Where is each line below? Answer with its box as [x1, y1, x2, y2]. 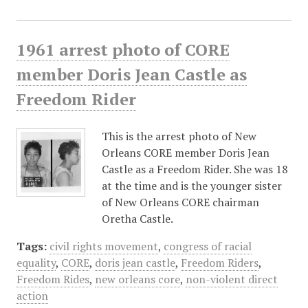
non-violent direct [185, 272, 278, 287]
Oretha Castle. [101, 211, 173, 226]
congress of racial [163, 239, 252, 254]
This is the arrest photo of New [101, 129, 256, 144]
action [16, 288, 48, 303]
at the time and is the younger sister [101, 178, 282, 193]
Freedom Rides [16, 272, 89, 287]
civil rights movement [49, 239, 158, 254]
